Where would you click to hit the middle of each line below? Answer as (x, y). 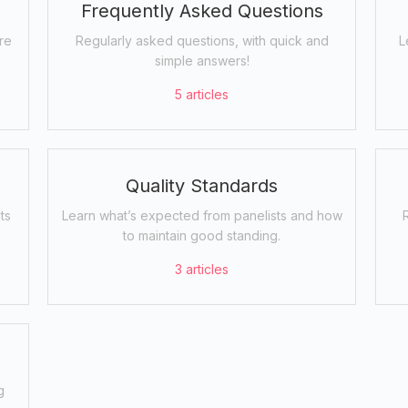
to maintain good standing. (202, 235)
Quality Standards (202, 185)
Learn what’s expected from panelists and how (202, 215)
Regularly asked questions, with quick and (202, 40)
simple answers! (202, 60)
